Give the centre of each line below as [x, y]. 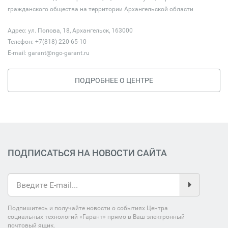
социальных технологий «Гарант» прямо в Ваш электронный [96, 217]
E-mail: [18, 53]
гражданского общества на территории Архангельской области [101, 9]
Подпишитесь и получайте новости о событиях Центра [88, 208]
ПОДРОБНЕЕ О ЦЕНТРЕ [114, 80]
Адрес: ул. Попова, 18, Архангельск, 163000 [70, 31]
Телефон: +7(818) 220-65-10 [47, 42]
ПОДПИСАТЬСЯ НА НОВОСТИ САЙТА [87, 153]
